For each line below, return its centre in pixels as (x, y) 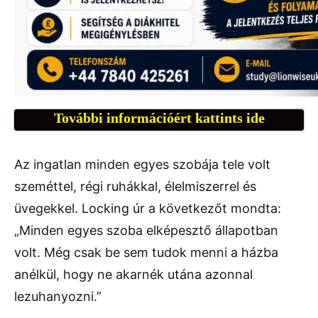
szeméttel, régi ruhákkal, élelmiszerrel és (135, 187)
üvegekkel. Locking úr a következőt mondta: (148, 209)
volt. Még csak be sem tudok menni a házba (146, 253)
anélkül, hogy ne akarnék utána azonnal (133, 275)
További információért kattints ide (159, 118)
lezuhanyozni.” (58, 297)
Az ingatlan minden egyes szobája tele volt (142, 165)
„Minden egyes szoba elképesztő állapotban (146, 231)
